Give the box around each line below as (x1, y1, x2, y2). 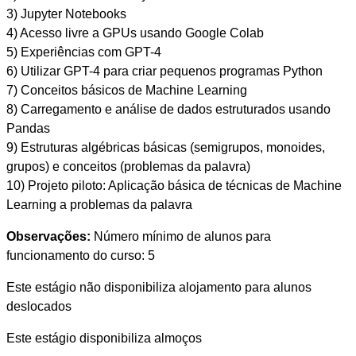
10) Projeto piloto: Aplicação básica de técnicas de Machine (6, 179, 342, 193)
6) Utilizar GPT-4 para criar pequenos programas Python (6, 64, 323, 79)
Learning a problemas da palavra (6, 198, 192, 212)
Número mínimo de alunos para (90, 230, 271, 244)
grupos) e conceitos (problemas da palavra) (6, 160, 250, 174)
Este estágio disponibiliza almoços (6, 331, 202, 346)
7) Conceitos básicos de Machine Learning (6, 83, 247, 98)
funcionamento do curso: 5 (6, 249, 155, 263)
